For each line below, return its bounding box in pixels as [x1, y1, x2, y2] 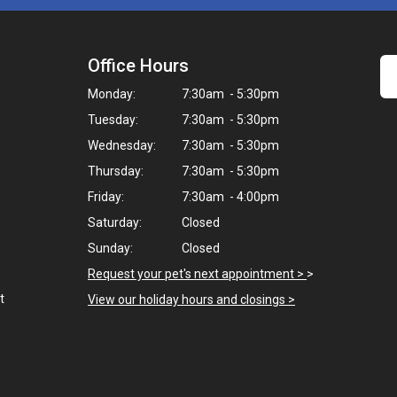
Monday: [88, 87, 136, 101]
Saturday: [88, 215, 142, 230]
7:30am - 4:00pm [179, 190, 279, 204]
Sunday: [88, 241, 133, 255]
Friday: [88, 190, 124, 204]
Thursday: [88, 164, 144, 178]
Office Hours [88, 55, 189, 76]
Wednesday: [88, 138, 156, 152]
